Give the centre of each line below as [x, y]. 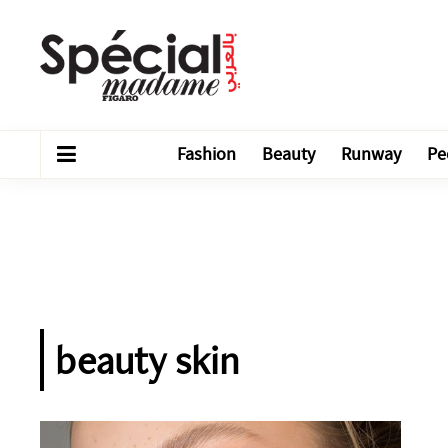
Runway [371, 154]
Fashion [206, 154]
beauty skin [147, 360]
